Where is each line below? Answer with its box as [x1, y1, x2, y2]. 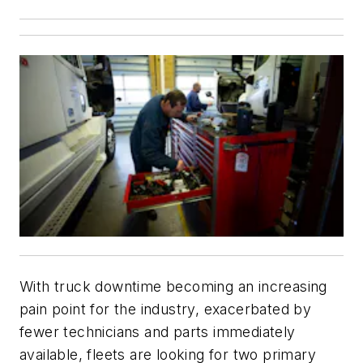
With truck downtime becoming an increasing [19, 278, 327, 295]
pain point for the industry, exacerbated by [19, 301, 312, 318]
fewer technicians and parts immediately [19, 323, 296, 340]
